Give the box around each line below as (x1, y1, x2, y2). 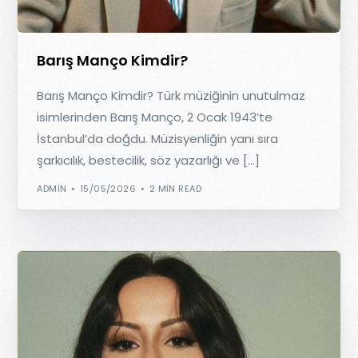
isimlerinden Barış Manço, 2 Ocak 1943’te (37, 109, 273, 126)
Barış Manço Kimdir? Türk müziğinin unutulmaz (37, 87, 306, 105)
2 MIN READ (149, 181, 202, 195)
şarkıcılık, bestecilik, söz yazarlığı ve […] (37, 152, 261, 169)
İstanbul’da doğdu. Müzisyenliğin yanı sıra (37, 130, 279, 148)
